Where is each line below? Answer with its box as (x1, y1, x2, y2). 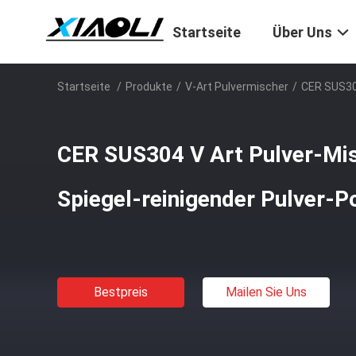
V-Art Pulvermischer (185, 80, 288, 93)
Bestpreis (94, 284, 148, 300)
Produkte (126, 80, 172, 93)
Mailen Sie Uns (226, 284, 307, 300)
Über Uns (273, 24, 332, 41)
